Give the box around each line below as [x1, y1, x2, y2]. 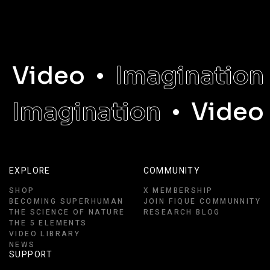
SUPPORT [9, 248, 53, 261]
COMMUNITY [143, 165, 201, 177]
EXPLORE [9, 165, 51, 177]
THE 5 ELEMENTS [9, 218, 87, 228]
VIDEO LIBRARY [9, 228, 81, 239]
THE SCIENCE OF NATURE [9, 207, 125, 218]
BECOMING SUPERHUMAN [9, 196, 124, 207]
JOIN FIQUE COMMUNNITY [143, 196, 261, 207]
